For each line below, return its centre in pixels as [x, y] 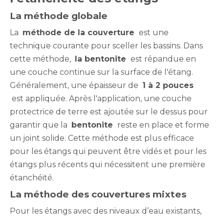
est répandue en [162, 59]
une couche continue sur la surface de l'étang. [101, 72]
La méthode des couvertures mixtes [98, 194]
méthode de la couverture [80, 32]
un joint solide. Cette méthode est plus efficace [102, 138]
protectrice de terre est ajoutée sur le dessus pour [109, 111]
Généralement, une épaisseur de [76, 85]
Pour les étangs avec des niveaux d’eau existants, [106, 211]
